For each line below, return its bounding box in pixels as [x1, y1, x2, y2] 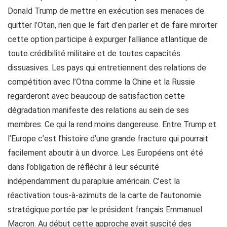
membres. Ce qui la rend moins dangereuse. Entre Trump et [8, 120, 216, 129]
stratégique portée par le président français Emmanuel [8, 205, 202, 214]
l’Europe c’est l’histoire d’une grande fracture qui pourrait [8, 134, 208, 143]
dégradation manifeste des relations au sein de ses [8, 105, 189, 115]
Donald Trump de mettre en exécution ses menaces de [8, 6, 204, 16]
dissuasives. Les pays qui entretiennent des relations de [8, 63, 206, 72]
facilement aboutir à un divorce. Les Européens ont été [8, 148, 203, 158]
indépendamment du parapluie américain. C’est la [8, 176, 180, 186]
